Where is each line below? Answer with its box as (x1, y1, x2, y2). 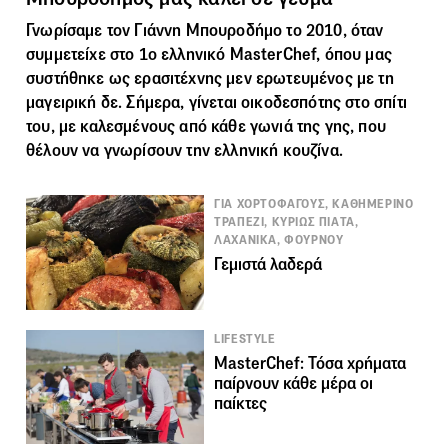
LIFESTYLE (214, 330, 276, 347)
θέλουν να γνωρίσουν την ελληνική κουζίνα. (26, 139, 343, 161)
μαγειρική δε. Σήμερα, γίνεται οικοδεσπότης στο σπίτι (26, 91, 407, 113)
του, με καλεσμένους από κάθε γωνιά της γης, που (26, 115, 386, 137)
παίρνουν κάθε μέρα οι (214, 372, 374, 394)
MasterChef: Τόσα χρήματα (214, 352, 407, 374)
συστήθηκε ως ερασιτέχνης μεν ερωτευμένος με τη (26, 67, 394, 89)
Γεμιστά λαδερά (214, 253, 323, 275)
